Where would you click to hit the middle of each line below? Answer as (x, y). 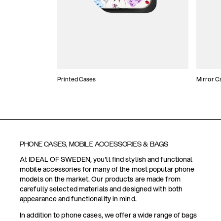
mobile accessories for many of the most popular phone (107, 169)
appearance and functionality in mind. (78, 199)
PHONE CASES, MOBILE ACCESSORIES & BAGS (94, 145)
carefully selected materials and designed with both (101, 189)
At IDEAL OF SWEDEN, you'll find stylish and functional (106, 160)
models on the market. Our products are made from (100, 179)
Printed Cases (77, 79)
